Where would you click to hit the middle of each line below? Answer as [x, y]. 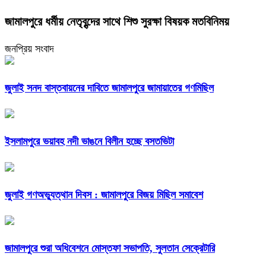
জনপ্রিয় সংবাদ [29, 49]
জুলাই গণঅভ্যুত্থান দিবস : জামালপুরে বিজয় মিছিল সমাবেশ [104, 195]
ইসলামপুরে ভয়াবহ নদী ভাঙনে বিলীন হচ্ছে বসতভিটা [89, 142]
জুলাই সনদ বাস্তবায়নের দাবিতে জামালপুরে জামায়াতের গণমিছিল [109, 88]
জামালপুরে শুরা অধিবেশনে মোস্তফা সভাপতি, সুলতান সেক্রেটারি [110, 248]
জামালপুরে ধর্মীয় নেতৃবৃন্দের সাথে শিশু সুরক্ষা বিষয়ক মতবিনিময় [117, 22]
